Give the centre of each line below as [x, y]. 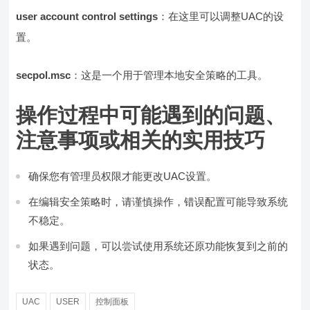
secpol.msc [44, 75]
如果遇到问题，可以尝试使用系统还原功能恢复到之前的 [158, 246]
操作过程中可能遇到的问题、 [151, 116]
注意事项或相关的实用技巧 [141, 140]
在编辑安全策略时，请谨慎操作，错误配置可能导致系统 [158, 202]
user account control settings [87, 17]
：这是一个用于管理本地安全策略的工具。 [170, 75]
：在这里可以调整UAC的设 [221, 17]
